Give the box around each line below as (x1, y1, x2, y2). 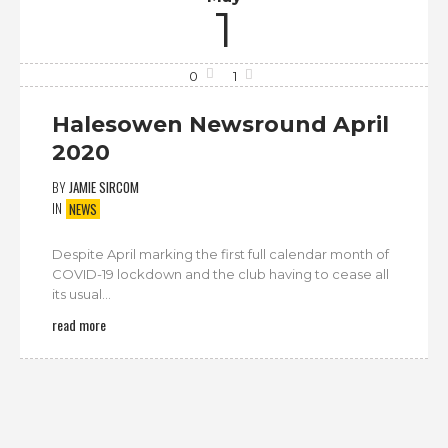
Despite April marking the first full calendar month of (52, 245, 389, 262)
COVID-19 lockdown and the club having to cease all (52, 265, 389, 282)
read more (52, 313, 106, 335)
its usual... (52, 285, 111, 302)
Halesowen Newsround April (52, 111, 389, 139)
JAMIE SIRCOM (69, 177, 139, 198)
